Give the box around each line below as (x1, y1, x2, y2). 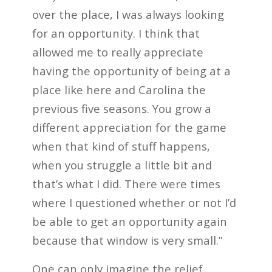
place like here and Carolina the (32, 82, 206, 98)
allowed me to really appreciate (32, 44, 203, 60)
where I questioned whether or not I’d (32, 195, 236, 211)
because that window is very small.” (32, 233, 222, 248)
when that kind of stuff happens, (32, 138, 210, 154)
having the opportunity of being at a (32, 63, 231, 79)
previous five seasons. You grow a (32, 101, 211, 117)
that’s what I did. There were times (32, 176, 220, 192)
